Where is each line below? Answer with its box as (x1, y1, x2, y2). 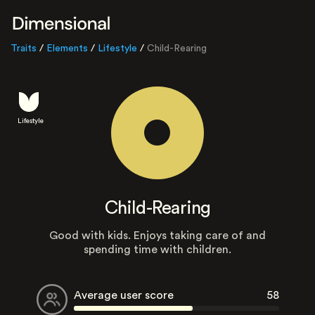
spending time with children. (84, 243, 231, 255)
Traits (11, 43, 37, 53)
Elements (46, 43, 88, 53)
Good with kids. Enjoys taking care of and (49, 229, 266, 241)
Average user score (73, 289, 174, 301)
